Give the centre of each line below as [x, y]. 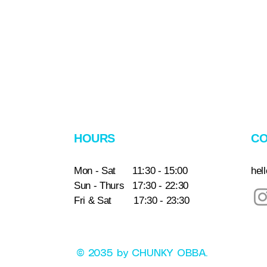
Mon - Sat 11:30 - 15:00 [131, 171]
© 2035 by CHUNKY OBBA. [144, 253]
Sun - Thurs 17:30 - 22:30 [131, 186]
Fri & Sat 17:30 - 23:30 [132, 201]
